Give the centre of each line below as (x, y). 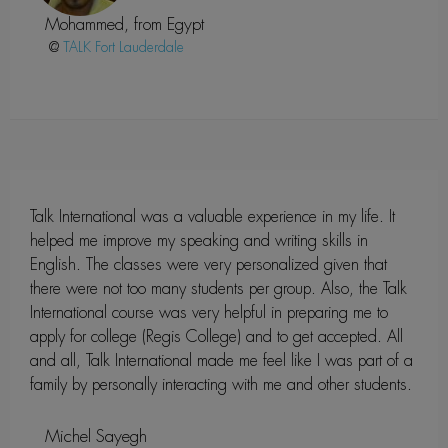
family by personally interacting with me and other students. (221, 384)
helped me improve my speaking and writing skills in (199, 240)
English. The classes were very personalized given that (208, 264)
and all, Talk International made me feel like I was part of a (221, 360)
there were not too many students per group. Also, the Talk (218, 288)
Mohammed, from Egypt (124, 23)
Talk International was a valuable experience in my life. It (212, 216)
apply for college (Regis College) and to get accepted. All (216, 336)
